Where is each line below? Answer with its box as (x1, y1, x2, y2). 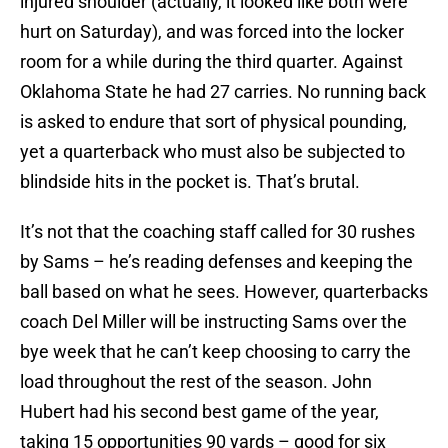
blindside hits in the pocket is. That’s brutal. (20, 171, 360, 193)
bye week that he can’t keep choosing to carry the (20, 341, 411, 363)
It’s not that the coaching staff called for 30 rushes (20, 221, 415, 243)
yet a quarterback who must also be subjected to (20, 141, 405, 163)
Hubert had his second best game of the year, (20, 401, 379, 423)
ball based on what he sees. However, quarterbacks (20, 281, 428, 303)
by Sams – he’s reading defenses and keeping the (20, 251, 413, 273)
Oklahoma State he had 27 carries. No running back (20, 81, 426, 103)
